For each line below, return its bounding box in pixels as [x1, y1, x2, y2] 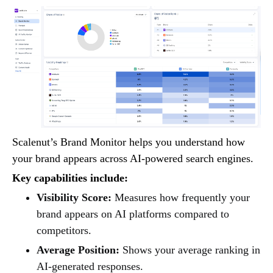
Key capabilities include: [12, 172, 128, 185]
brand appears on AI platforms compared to [37, 208, 229, 221]
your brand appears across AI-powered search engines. [12, 152, 253, 165]
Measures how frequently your [112, 191, 250, 204]
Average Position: [37, 244, 119, 257]
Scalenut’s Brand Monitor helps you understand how [12, 136, 245, 149]
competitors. [37, 224, 91, 237]
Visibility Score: [37, 191, 112, 204]
